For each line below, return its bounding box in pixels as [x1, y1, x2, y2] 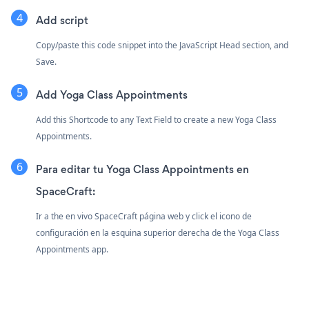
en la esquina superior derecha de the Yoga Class [90, 226, 279, 239]
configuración [36, 226, 90, 239]
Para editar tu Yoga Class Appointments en [36, 161, 249, 177]
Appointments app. [36, 243, 108, 255]
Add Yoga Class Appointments [36, 87, 188, 102]
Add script [36, 12, 88, 28]
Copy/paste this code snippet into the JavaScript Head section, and [36, 39, 288, 51]
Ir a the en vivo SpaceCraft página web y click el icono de [36, 210, 252, 222]
